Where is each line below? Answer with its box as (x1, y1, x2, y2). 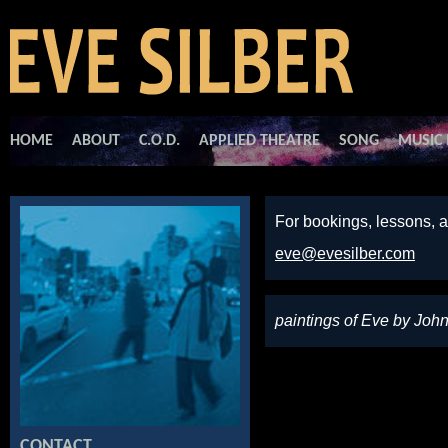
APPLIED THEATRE (199, 133, 320, 149)
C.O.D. (139, 133, 180, 149)
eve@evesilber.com (275, 245, 415, 262)
